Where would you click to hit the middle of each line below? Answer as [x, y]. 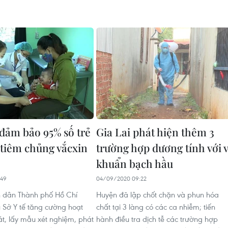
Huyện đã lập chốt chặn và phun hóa [158, 194]
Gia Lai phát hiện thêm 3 [155, 132]
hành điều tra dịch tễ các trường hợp [157, 219]
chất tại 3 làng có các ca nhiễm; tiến [156, 206]
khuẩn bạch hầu [135, 163]
